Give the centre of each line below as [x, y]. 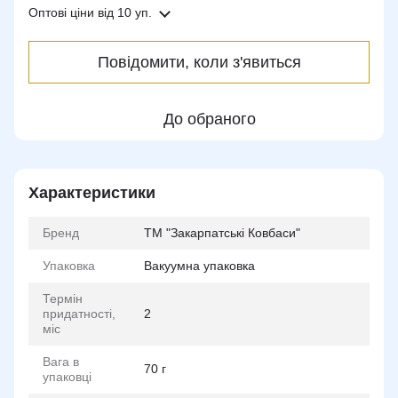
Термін [63, 298]
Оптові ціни [61, 12]
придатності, [79, 314]
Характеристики [92, 193]
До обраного [210, 119]
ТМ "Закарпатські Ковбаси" [222, 233]
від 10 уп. [123, 12]
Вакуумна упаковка [199, 266]
